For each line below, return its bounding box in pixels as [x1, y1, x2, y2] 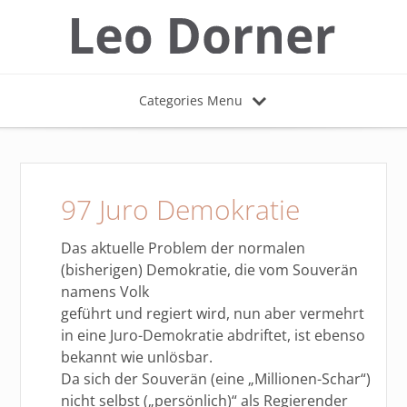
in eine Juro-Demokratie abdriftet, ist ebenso [61, 324, 366, 345]
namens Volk [61, 281, 150, 302]
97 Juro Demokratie [61, 190, 301, 228]
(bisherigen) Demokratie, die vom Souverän [61, 259, 359, 280]
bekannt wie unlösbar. [61, 346, 213, 367]
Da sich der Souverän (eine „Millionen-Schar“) [61, 368, 372, 389]
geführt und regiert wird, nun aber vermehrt [61, 303, 365, 323]
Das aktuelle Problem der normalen [61, 237, 306, 258]
